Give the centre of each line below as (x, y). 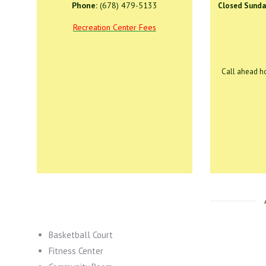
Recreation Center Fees (114, 27)
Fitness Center (76, 251)
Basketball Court (81, 235)
